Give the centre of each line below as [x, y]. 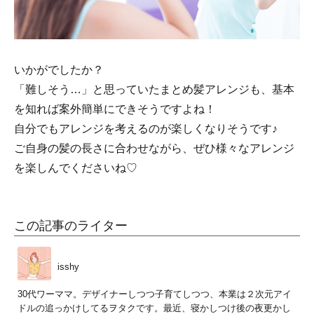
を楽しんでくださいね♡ [76, 168]
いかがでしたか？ [59, 70]
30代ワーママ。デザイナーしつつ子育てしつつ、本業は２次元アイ [155, 294]
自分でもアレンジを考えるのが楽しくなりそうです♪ [146, 129]
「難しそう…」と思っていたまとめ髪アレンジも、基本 [154, 90]
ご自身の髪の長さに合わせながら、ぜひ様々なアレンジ [154, 149]
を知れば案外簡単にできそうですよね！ [115, 109]
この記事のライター [71, 226]
